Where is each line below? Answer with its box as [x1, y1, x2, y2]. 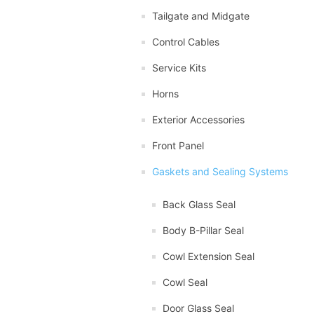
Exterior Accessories [152, 113, 245, 125]
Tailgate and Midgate [152, 9, 250, 22]
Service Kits [152, 61, 206, 74]
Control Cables [152, 35, 219, 48]
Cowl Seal [163, 275, 207, 288]
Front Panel [152, 139, 204, 151]
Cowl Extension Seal [163, 250, 254, 262]
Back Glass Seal [163, 198, 235, 210]
